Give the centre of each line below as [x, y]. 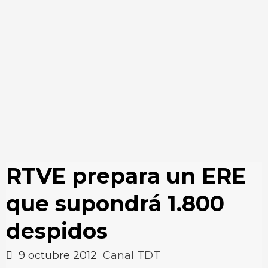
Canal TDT [132, 255]
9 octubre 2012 [58, 255]
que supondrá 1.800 [115, 203]
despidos [57, 231]
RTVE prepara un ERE [126, 176]
